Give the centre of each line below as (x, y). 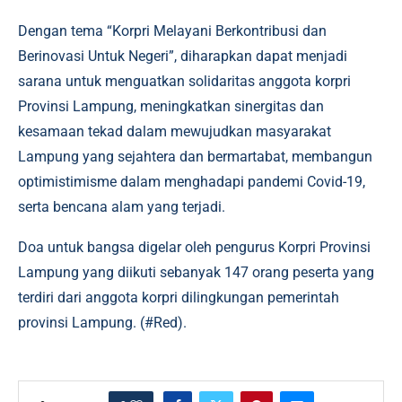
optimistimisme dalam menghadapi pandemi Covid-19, (192, 181)
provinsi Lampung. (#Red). (102, 322)
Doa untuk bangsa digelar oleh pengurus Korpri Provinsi (194, 247)
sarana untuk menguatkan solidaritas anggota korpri (184, 81)
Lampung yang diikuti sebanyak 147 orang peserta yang (196, 272)
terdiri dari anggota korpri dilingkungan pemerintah (179, 297)
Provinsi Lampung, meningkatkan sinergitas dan (171, 106)
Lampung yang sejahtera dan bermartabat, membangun (195, 156)
